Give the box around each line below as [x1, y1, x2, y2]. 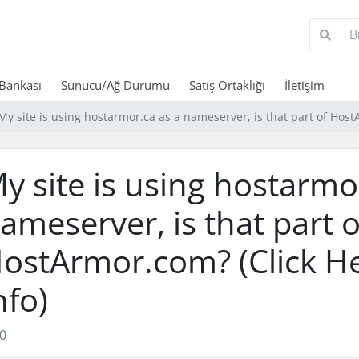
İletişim [284, 77, 325, 93]
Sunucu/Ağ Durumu [60, 77, 170, 93]
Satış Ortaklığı [188, 77, 265, 93]
